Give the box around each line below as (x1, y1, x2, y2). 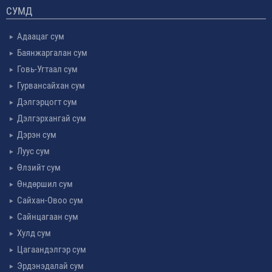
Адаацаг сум (17, 30, 64, 42)
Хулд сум (17, 227, 51, 239)
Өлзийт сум (17, 161, 61, 173)
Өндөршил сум (17, 178, 73, 189)
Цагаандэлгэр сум (17, 243, 86, 255)
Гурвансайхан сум (17, 80, 85, 91)
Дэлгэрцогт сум (17, 96, 77, 107)
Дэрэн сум (17, 129, 56, 140)
